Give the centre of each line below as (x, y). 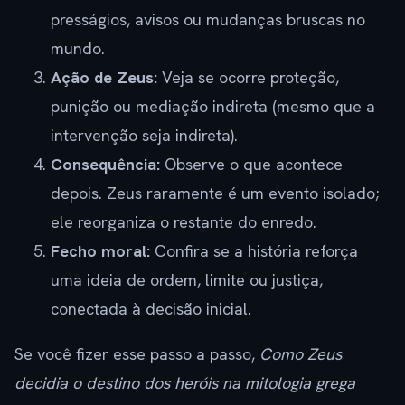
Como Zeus (301, 354)
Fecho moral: (100, 251)
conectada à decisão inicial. (151, 309)
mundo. (78, 49)
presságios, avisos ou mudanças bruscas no (208, 20)
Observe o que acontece (251, 165)
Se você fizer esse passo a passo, (137, 354)
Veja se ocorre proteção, (248, 78)
